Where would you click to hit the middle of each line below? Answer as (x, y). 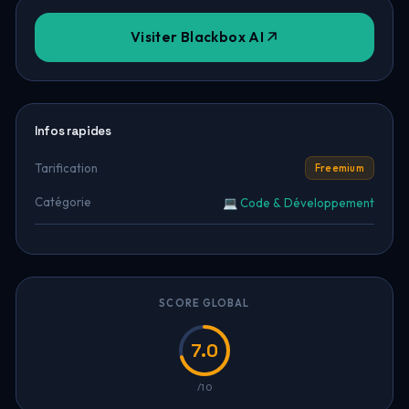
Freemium (340, 168)
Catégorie (63, 202)
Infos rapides (73, 131)
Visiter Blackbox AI (197, 37)
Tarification (66, 168)
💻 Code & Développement (299, 203)
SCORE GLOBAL (204, 303)
